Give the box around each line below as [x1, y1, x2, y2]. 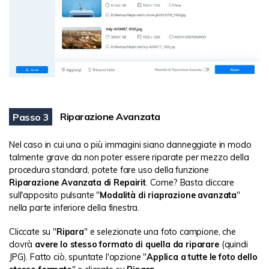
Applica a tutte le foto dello [147, 252, 258, 263]
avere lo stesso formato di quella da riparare [35, 239, 219, 250]
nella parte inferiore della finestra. [9, 202, 140, 214]
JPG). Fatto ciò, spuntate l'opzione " [9, 252, 147, 263]
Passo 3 [13, 110, 49, 123]
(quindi [219, 239, 248, 250]
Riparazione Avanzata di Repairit [9, 177, 146, 189]
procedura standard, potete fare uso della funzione [9, 165, 209, 176]
